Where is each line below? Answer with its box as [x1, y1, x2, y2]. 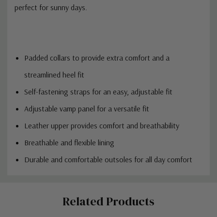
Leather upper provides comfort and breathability [24, 120, 179, 130]
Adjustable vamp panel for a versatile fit [24, 103, 149, 113]
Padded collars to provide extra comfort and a [24, 52, 170, 62]
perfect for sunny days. [15, 2, 87, 12]
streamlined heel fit [24, 69, 84, 79]
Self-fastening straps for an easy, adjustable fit [24, 86, 172, 96]
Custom [15, 176, 48, 190]
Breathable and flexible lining [24, 137, 114, 147]
